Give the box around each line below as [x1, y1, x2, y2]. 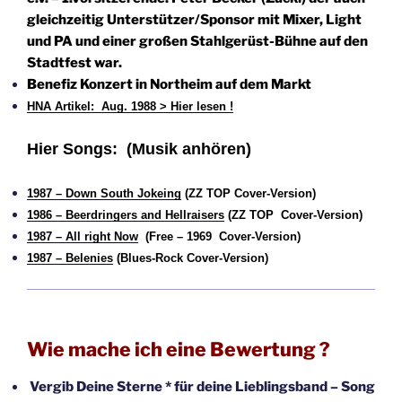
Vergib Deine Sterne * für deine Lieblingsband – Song [27, 379, 375, 396]
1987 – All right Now [27, 230, 138, 244]
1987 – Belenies [27, 251, 113, 266]
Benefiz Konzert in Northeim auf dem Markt [27, 76, 311, 93]
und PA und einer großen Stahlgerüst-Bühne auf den [27, 33, 368, 50]
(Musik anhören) [127, 139, 256, 158]
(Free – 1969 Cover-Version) [138, 230, 301, 244]
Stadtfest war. [27, 55, 122, 72]
